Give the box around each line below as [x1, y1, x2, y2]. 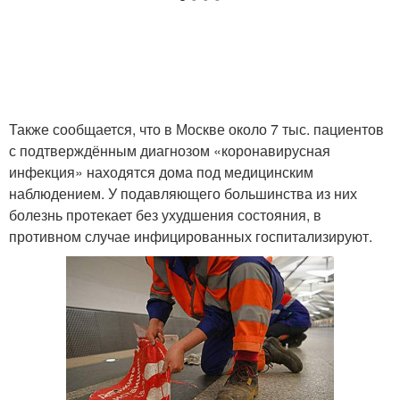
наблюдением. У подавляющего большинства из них [9, 183, 357, 204]
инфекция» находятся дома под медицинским [9, 162, 313, 182]
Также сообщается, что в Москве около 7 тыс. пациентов [9, 119, 384, 139]
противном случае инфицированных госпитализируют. [9, 226, 372, 246]
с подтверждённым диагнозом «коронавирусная [9, 140, 330, 161]
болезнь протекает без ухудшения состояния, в [9, 204, 321, 225]
